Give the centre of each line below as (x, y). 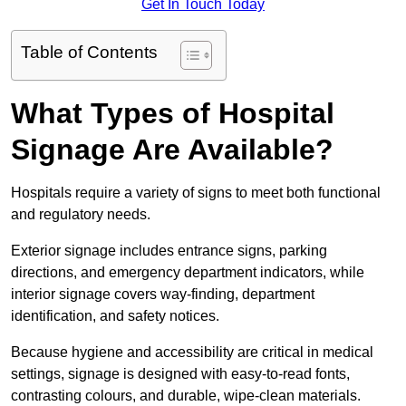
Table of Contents (89, 53)
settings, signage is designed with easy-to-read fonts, (180, 374)
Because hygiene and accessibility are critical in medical (192, 353)
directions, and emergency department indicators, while (188, 273)
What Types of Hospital (173, 114)
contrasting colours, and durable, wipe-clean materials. (188, 396)
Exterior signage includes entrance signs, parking (169, 251)
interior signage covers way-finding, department (163, 295)
